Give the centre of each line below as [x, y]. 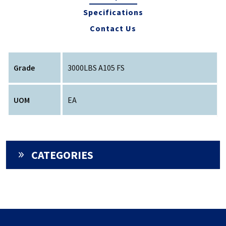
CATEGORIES [63, 155]
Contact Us [113, 29]
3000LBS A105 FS [96, 68]
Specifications [113, 12]
